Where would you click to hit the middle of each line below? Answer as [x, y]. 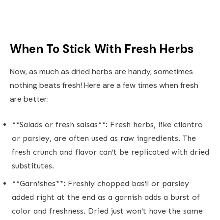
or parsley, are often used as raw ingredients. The [104, 138]
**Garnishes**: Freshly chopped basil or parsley [100, 183]
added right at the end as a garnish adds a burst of [106, 197]
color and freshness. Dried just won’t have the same [107, 211]
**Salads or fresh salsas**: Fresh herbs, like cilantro [107, 124]
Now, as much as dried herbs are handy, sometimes [101, 71]
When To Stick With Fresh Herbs [102, 49]
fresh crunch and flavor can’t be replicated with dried [110, 152]
